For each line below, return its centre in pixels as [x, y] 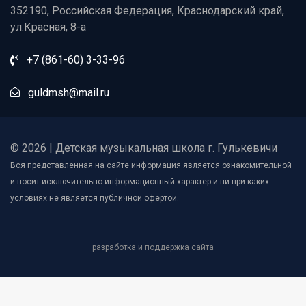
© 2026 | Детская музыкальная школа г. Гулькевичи [144, 148]
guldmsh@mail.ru [67, 93]
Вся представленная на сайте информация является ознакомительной [151, 166]
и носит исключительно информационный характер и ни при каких [140, 182]
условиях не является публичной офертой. [95, 198]
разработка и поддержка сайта [153, 248]
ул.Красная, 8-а [48, 27]
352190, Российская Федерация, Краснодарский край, [147, 11]
